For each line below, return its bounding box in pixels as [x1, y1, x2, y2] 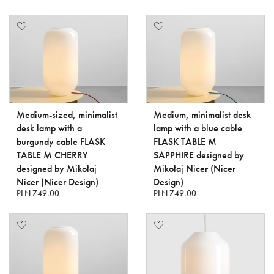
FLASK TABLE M [154, 135, 217, 148]
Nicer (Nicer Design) [17, 176, 98, 188]
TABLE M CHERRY [17, 149, 88, 161]
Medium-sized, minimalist [17, 108, 117, 121]
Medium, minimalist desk [154, 108, 251, 121]
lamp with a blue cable [154, 122, 242, 135]
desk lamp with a [17, 122, 82, 135]
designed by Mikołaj [17, 162, 97, 175]
